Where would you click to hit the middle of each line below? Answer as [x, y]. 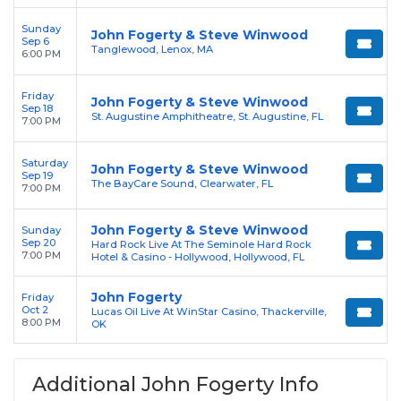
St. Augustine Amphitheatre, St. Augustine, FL [207, 117]
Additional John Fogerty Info [175, 384]
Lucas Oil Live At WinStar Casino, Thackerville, [209, 312]
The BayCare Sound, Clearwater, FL [182, 184]
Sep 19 [37, 176]
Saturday [45, 163]
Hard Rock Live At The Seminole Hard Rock [201, 245]
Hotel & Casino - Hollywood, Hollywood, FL [198, 257]
